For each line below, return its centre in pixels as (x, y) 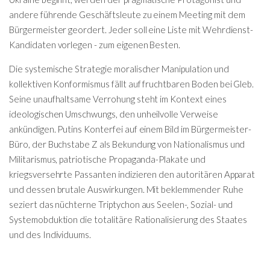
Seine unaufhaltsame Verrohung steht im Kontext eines (118, 99)
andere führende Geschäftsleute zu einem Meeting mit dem (127, 14)
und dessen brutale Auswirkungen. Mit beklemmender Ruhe (126, 189)
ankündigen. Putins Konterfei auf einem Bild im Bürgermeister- (130, 129)
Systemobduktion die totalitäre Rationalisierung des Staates (128, 219)
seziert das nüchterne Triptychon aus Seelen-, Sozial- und (121, 204)
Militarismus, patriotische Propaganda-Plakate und (107, 159)
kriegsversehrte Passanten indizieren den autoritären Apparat (132, 174)
